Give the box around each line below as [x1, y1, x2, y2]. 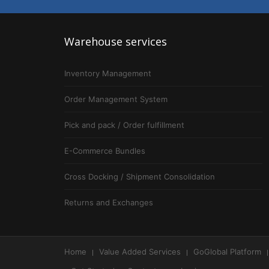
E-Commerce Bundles [64, 146, 145, 156]
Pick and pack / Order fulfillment [64, 120, 184, 130]
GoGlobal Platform [193, 247, 261, 257]
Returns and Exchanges [64, 198, 153, 208]
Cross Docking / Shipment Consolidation [64, 172, 215, 182]
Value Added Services [99, 247, 181, 257]
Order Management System [64, 94, 168, 104]
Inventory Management [64, 68, 151, 79]
